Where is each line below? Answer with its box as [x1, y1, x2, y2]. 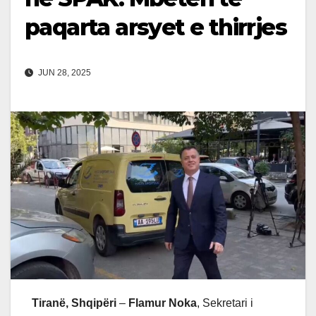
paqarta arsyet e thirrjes [25, 13, 286, 42]
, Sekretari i [197, 297, 253, 310]
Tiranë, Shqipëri [32, 297, 116, 310]
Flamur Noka [128, 297, 197, 310]
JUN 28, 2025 [36, 68, 91, 78]
